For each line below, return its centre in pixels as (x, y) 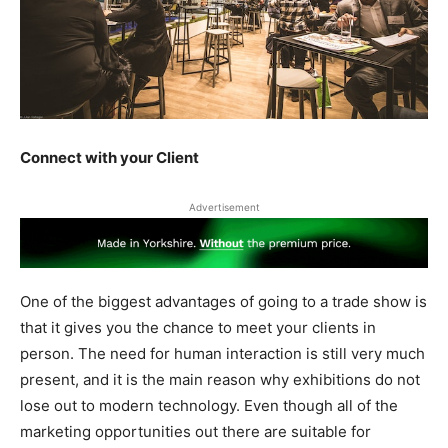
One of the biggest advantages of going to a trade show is (223, 301)
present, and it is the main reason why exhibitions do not (220, 379)
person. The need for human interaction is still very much (222, 353)
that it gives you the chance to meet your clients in (198, 327)
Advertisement (224, 206)
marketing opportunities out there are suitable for (195, 431)
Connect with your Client (109, 157)
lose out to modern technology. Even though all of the (209, 405)
